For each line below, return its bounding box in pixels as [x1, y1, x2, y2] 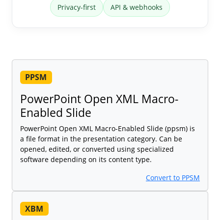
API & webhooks [110, 2, 163, 12]
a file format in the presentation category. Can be [20, 134, 182, 144]
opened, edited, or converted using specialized [20, 144, 174, 154]
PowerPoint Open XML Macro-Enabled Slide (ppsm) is [20, 124, 195, 134]
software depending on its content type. [20, 155, 152, 165]
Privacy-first [57, 2, 96, 12]
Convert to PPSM [146, 173, 200, 183]
